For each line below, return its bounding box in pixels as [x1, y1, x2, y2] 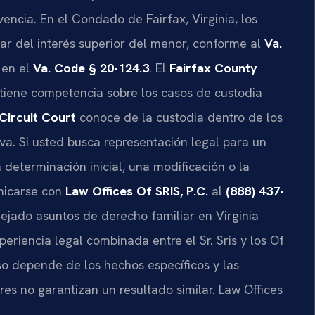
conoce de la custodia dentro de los [76, 108, 283, 125]
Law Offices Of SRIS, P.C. [65, 182, 208, 199]
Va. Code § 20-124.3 [33, 59, 149, 76]
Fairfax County [169, 59, 257, 76]
